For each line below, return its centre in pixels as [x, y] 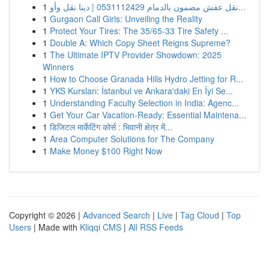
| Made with [56, 227]
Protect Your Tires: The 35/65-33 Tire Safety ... [139, 31]
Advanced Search [116, 215]
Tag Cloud [200, 215]
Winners [58, 67]
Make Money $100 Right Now [106, 151]
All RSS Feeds [156, 227]
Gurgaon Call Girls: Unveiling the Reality [126, 19]
